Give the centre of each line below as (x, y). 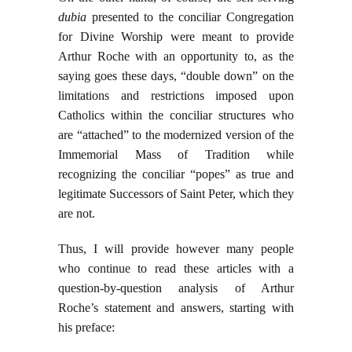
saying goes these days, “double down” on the (176, 76)
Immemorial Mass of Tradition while (176, 155)
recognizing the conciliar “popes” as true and (176, 174)
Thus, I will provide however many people (176, 249)
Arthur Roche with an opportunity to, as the (176, 57)
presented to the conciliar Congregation (190, 17)
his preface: (86, 328)
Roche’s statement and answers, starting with (176, 308)
